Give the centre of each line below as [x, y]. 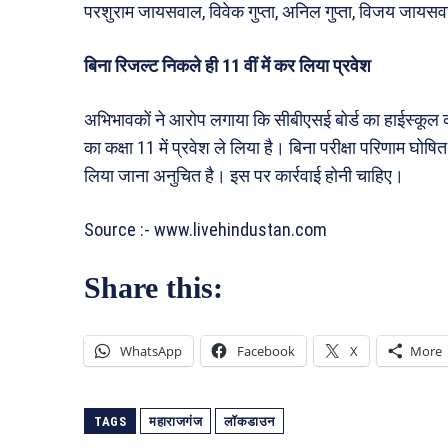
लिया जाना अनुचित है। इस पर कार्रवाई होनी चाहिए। [244, 176]
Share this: [153, 288]
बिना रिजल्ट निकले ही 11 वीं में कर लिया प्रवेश [227, 66]
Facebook [266, 351]
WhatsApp [151, 351]
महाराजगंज [175, 422]
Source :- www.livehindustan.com [205, 230]
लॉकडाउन [249, 422]
